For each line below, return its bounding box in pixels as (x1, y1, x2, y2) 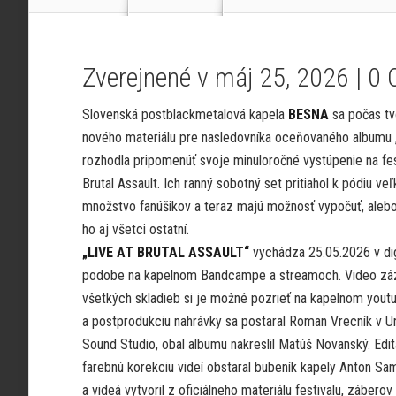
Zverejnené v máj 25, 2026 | (82, 62, 368, 93)
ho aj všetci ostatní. (82, 221, 189, 238)
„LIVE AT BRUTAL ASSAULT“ (82, 244, 249, 261)
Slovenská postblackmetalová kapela (82, 106, 288, 123)
